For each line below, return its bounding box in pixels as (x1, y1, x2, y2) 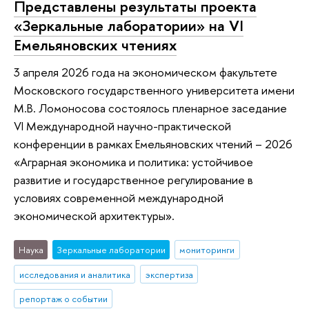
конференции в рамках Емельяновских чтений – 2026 (14, 136, 292, 152)
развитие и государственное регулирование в (14, 172, 253, 188)
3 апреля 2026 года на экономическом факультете (14, 64, 277, 81)
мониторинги (179, 243, 235, 256)
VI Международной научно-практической (14, 118, 231, 134)
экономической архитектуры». (14, 208, 175, 224)
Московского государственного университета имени (14, 82, 295, 99)
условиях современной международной (14, 190, 223, 206)
